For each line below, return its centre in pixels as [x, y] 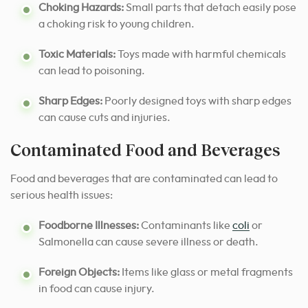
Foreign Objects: [79, 273]
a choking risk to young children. [117, 24]
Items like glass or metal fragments [206, 273]
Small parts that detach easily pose [210, 8]
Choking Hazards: [81, 8]
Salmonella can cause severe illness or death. [148, 242]
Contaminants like [186, 226]
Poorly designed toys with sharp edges [197, 101]
